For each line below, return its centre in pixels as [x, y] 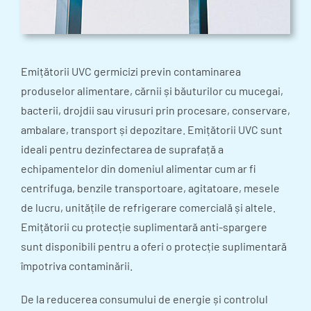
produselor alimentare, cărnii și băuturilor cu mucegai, [152, 91]
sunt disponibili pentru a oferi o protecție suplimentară [154, 246]
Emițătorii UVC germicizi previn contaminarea [131, 72]
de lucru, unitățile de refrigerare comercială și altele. [148, 208]
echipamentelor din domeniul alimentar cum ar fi [138, 169]
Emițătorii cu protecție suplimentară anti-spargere [144, 227]
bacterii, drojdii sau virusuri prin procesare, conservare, [155, 110]
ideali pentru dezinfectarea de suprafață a [122, 149]
